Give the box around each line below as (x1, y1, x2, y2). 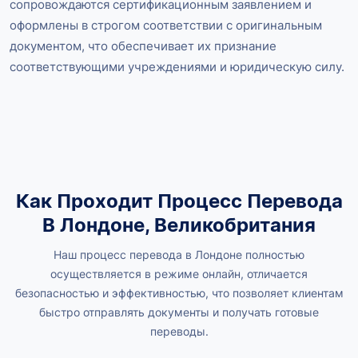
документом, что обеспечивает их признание (10, 38, 276, 54)
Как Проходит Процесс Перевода (15, 189, 343, 213)
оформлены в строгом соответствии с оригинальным (10, 18, 322, 34)
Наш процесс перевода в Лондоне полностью (54, 248, 304, 262)
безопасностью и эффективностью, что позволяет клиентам (14, 286, 344, 300)
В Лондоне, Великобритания (42, 213, 316, 237)
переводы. (149, 324, 209, 339)
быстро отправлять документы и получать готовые (39, 305, 319, 320)
